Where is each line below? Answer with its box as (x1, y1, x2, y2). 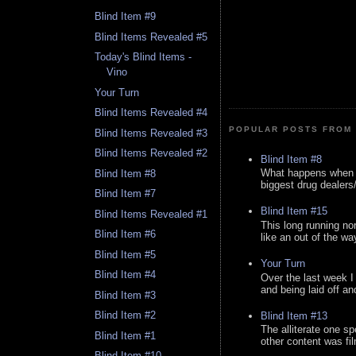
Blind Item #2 (95, 309, 157, 322)
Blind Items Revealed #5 (95, 30, 208, 43)
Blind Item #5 (95, 248, 157, 261)
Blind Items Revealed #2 (95, 147, 208, 160)
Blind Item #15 (261, 205, 327, 218)
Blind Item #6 (95, 228, 157, 241)
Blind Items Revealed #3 (95, 126, 208, 139)
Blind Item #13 (261, 309, 327, 322)
